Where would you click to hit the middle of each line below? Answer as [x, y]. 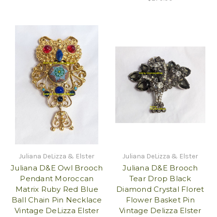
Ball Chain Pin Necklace [57, 200]
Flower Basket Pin [160, 200]
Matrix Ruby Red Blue [57, 189]
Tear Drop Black [160, 179]
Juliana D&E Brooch [160, 168]
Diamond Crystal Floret [160, 189]
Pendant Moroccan [57, 179]
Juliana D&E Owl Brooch [57, 168]
